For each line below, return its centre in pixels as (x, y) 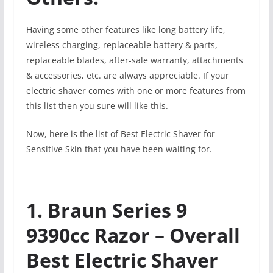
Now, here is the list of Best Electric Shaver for (120, 133)
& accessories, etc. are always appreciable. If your (127, 75)
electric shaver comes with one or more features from (136, 90)
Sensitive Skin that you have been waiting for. (119, 149)
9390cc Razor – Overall (133, 235)
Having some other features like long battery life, (126, 29)
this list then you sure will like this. (97, 105)
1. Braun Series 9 (106, 210)
